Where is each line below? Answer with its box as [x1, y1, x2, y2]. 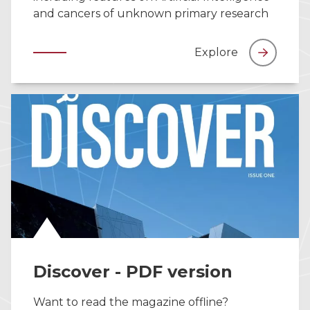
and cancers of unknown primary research [33, 7, 268, 20]
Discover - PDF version [33, 262, 232, 282]
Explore [194, 46, 238, 59]
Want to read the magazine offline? [33, 295, 228, 309]
